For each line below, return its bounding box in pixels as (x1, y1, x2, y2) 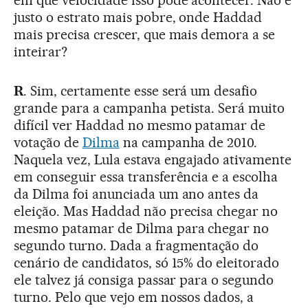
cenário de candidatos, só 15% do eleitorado (14, 254, 280, 271)
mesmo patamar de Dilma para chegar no (14, 219, 269, 236)
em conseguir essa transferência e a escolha (14, 168, 278, 185)
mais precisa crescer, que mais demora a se (14, 25, 276, 43)
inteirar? (14, 43, 67, 60)
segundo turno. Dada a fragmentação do (14, 236, 259, 254)
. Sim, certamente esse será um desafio (23, 82, 258, 99)
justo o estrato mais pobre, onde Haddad (14, 8, 263, 25)
